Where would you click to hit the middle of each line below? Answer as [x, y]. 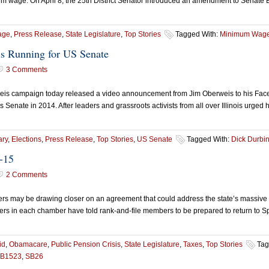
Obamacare [28, 244]
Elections [26, 139]
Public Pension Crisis [86, 244]
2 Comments [27, 175]
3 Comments [27, 70]
